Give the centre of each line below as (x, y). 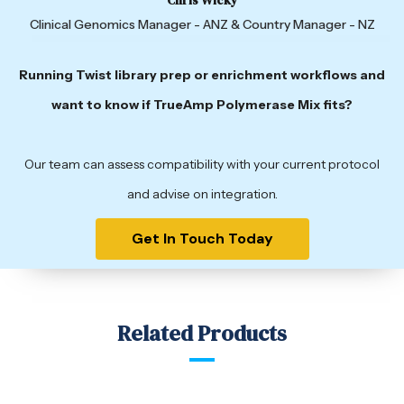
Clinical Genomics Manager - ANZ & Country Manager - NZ (202, 24)
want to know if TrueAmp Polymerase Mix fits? (202, 104)
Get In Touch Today (202, 238)
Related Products (202, 333)
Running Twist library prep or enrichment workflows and (202, 74)
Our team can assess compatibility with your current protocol (202, 164)
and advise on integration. (202, 193)
